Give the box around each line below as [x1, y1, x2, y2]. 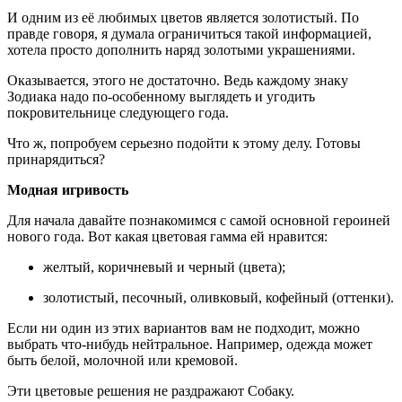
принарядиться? [7, 151, 105, 167]
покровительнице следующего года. [7, 104, 229, 120]
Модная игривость [7, 181, 128, 197]
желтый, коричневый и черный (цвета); [43, 258, 285, 275]
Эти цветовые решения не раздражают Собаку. [7, 382, 294, 398]
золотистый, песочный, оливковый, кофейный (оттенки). [43, 289, 394, 305]
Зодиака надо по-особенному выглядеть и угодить [7, 88, 315, 104]
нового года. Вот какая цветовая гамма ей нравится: [7, 228, 328, 244]
